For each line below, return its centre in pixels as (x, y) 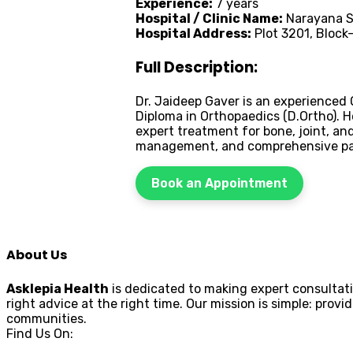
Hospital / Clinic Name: (209, 19)
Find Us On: (40, 334)
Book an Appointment (219, 183)
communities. (46, 319)
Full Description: (197, 68)
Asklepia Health (58, 289)
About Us (37, 255)
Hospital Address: (193, 34)
